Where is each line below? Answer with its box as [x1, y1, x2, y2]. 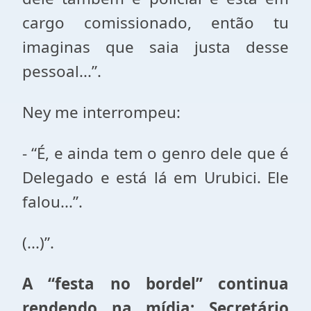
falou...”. [22, 191, 83, 212]
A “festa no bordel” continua [22, 273, 289, 294]
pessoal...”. [22, 60, 101, 82]
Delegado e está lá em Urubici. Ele [22, 167, 289, 188]
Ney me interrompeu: [22, 101, 180, 123]
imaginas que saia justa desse [22, 36, 289, 58]
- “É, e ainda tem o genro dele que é [22, 142, 289, 164]
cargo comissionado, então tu [22, 12, 289, 33]
